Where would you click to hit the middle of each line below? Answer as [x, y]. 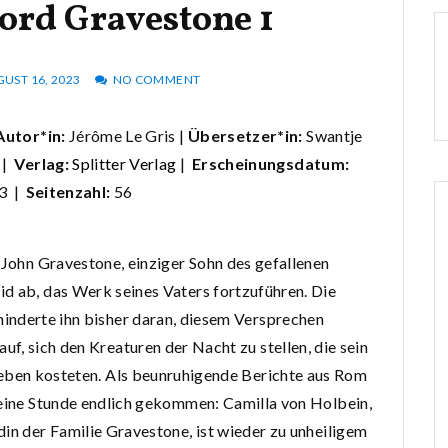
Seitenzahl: [69, 191]
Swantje [332, 135]
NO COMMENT [156, 79]
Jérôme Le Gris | [126, 135]
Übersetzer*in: [245, 135]
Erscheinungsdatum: [270, 163]
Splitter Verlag [124, 163]
